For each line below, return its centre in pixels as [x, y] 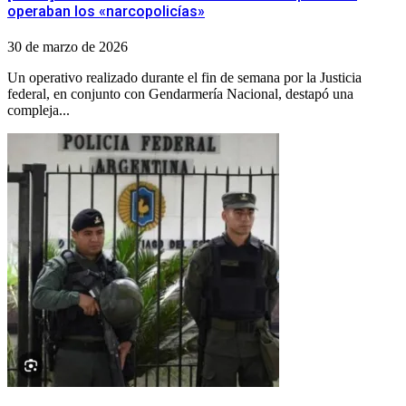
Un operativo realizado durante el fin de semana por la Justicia [184, 78]
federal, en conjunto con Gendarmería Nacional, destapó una [180, 94]
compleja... [39, 111]
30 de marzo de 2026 [68, 47]
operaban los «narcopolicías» [106, 12]
